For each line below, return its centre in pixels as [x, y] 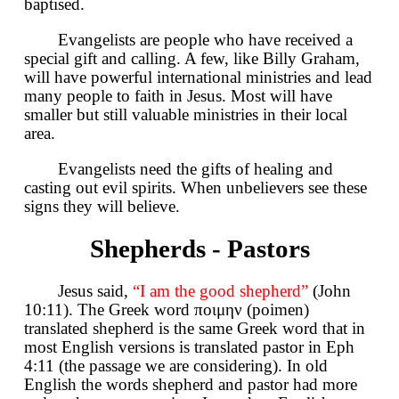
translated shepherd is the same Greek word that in [195, 329]
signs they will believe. [102, 206]
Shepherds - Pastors [199, 248]
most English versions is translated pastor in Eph [189, 347]
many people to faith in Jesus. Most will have [178, 96]
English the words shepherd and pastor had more [191, 385]
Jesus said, [95, 291]
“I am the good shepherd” [220, 291]
